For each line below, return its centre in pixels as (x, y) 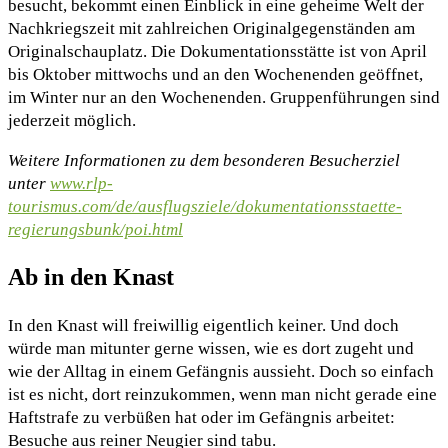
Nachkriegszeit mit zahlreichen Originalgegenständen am (211, 29)
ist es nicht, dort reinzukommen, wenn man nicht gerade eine (222, 395)
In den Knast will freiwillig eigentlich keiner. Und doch (203, 326)
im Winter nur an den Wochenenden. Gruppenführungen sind (224, 98)
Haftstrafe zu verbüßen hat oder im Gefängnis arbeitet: (201, 418)
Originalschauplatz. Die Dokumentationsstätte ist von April (217, 52)
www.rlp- (81, 184)
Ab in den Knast (91, 277)
